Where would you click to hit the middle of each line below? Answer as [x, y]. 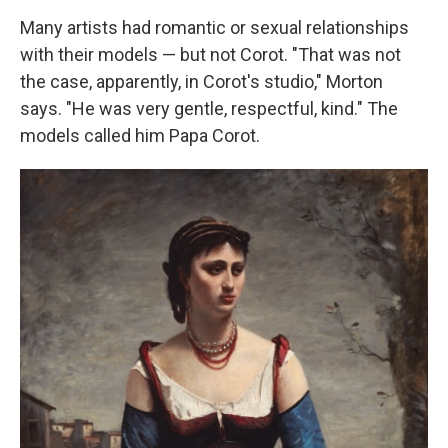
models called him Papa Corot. [140, 136]
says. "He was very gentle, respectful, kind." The [209, 109]
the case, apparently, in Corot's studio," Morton [201, 82]
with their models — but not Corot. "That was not [210, 55]
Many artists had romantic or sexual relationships [214, 28]
